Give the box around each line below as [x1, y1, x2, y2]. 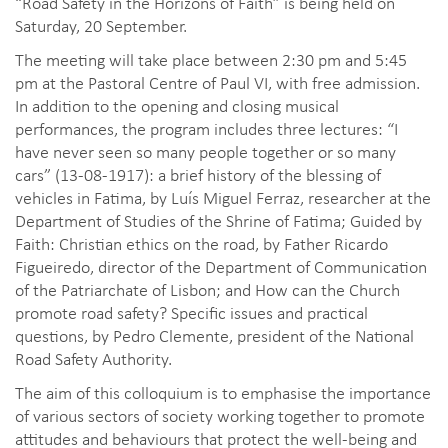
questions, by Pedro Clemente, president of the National [15, 323, 414, 348]
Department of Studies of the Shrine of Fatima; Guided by [15, 208, 422, 233]
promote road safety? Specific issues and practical [15, 300, 368, 325]
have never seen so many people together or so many [15, 139, 396, 164]
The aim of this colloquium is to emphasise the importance [15, 380, 431, 405]
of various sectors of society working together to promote [15, 403, 425, 428]
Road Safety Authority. [15, 346, 172, 371]
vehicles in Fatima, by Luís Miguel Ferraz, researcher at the [15, 185, 431, 210]
